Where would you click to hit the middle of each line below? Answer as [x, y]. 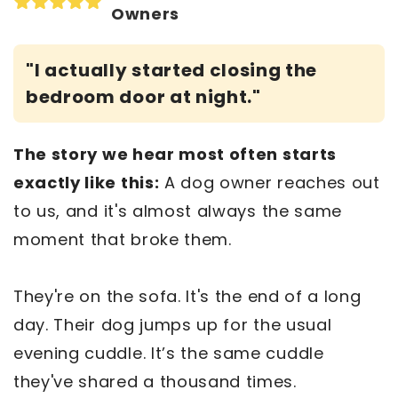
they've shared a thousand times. [158, 382]
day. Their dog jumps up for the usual [173, 325]
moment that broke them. [123, 240]
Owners [146, 14]
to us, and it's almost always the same [178, 211]
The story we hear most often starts [175, 155]
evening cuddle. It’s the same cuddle [169, 354]
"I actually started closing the [172, 71]
